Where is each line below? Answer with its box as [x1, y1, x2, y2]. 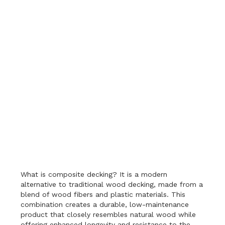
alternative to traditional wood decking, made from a [21, 180, 203, 189]
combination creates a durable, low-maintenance [21, 200, 189, 209]
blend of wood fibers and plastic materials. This [21, 190, 186, 199]
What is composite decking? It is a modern [21, 170, 168, 179]
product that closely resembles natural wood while [21, 210, 196, 219]
